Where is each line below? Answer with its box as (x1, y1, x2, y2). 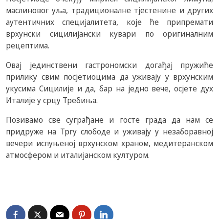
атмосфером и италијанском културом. (6, 150, 150, 160)
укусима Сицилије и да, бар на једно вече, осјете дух (6, 83, 213, 94)
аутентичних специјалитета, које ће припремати (6, 17, 213, 27)
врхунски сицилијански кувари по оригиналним (6, 28, 213, 39)
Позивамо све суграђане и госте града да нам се (6, 114, 213, 125)
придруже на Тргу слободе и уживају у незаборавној (6, 126, 213, 137)
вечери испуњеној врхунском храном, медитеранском (6, 138, 213, 149)
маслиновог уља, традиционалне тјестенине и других (6, 5, 213, 16)
